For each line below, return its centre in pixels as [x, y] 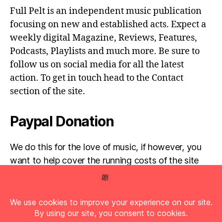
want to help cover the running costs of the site [105, 161]
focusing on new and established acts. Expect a [108, 25]
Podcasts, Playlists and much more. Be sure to [105, 52]
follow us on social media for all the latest [97, 65]
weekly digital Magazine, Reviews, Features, [104, 38]
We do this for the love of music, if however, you [106, 147]
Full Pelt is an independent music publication [106, 11]
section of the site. [48, 92]
